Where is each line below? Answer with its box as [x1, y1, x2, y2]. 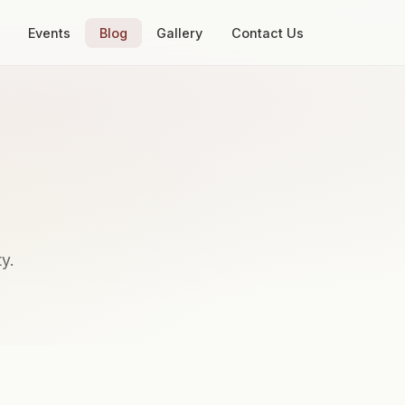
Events [28, 24, 71, 41]
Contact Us [231, 24, 304, 41]
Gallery [156, 24, 202, 41]
